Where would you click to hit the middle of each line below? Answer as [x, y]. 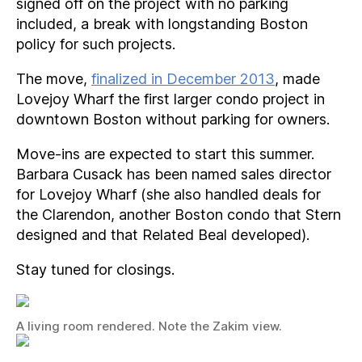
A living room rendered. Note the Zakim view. [149, 326]
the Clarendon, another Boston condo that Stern [179, 214]
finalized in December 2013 [183, 78]
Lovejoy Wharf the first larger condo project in [170, 99]
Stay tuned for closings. [95, 269]
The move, [54, 78]
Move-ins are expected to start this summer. [165, 154]
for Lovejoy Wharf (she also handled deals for [168, 194]
